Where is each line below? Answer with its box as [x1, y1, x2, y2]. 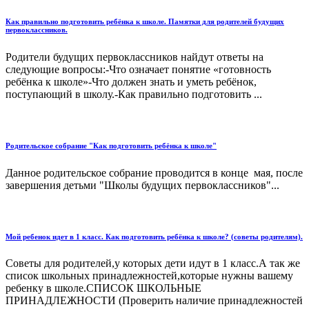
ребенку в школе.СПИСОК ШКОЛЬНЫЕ [6, 282, 201, 295]
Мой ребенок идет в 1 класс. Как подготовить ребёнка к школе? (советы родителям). [6, 232, 303, 241]
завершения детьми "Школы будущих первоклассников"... [6, 179, 279, 191]
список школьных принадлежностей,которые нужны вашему [6, 270, 293, 282]
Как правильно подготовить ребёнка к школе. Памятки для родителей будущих [6, 17, 284, 26]
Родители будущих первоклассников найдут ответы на [6, 50, 263, 63]
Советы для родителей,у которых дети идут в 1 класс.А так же [6, 257, 300, 270]
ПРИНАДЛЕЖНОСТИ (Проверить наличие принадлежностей [6, 295, 303, 307]
